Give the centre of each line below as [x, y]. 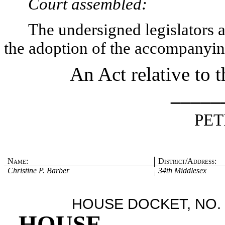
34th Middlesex [182, 170]
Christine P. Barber [39, 170]
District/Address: [187, 161]
